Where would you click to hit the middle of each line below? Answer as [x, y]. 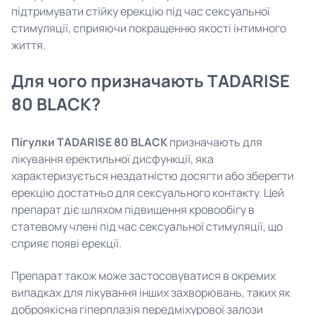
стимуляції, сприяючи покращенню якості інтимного [149, 28]
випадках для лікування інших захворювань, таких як [151, 292]
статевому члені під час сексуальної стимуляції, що [147, 226]
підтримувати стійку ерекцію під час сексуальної [141, 11]
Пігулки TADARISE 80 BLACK [89, 142]
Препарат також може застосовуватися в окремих [143, 276]
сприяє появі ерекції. [66, 243]
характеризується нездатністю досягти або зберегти [153, 176]
